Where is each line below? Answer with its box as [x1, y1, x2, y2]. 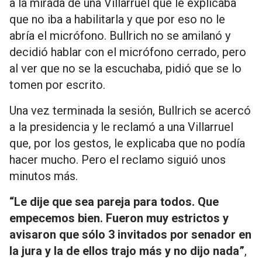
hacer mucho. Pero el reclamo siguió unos [9, 153, 226, 167]
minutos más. [9, 169, 78, 183]
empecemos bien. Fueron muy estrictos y [9, 211, 229, 225]
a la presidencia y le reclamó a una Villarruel [9, 120, 233, 134]
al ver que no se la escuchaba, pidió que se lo [9, 61, 242, 75]
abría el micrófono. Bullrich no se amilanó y [9, 29, 230, 43]
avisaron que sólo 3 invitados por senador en [9, 227, 251, 242]
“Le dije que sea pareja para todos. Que [9, 195, 219, 209]
